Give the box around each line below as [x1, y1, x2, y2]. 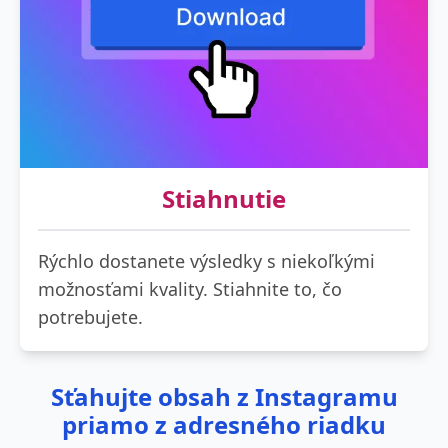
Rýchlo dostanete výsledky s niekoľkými [38, 248, 375, 273]
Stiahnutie [162, 181, 286, 215]
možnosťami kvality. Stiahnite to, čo [38, 276, 342, 301]
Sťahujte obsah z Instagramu [50, 379, 398, 413]
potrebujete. [38, 304, 143, 329]
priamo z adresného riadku [62, 407, 386, 441]
